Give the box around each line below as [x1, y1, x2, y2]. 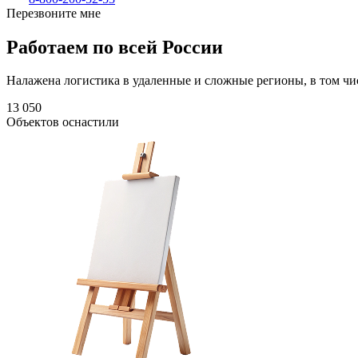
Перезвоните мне [6, 6, 101, 20]
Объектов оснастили [6, 115, 119, 129]
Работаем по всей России [6, 36, 223, 58]
